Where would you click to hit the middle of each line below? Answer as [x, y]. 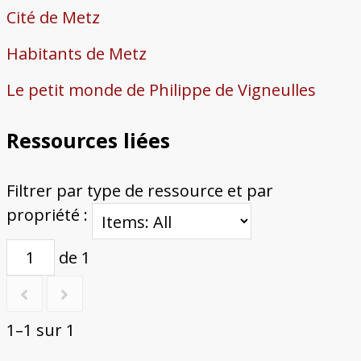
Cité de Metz [53, 18]
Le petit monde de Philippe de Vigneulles [161, 90]
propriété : [49, 215]
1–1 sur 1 [40, 330]
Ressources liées [88, 141]
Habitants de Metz [76, 54]
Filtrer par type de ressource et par [139, 191]
